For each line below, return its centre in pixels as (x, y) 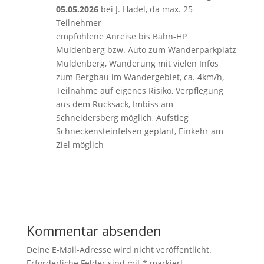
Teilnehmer (78, 23)
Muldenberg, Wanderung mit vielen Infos (137, 63)
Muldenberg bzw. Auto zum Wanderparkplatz (146, 50)
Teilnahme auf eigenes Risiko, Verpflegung (139, 90)
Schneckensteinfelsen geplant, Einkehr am (139, 131)
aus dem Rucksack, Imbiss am (114, 104)
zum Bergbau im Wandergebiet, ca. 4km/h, (140, 77)
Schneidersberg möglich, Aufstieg (122, 118)
